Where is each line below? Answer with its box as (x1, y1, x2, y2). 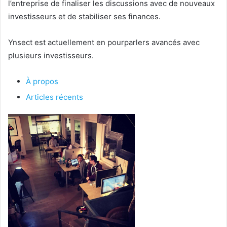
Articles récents (26, 92, 83, 102)
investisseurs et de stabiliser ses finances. (8, 11, 161, 21)
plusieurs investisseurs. (8, 50, 94, 60)
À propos (26, 76, 58, 86)
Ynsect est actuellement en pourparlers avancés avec (8, 37, 200, 47)
